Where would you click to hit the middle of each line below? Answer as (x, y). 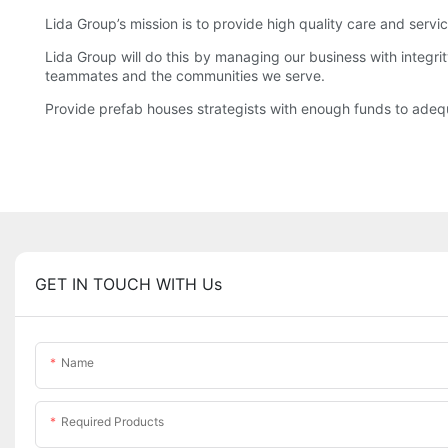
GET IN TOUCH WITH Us (128, 284)
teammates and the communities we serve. (185, 76)
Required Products (112, 422)
